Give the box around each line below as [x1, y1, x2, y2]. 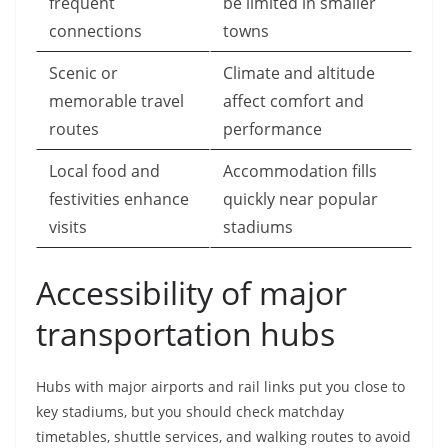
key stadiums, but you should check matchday [36, 402, 344, 422]
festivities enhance [49, 188, 189, 211]
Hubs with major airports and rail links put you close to [36, 377, 405, 397]
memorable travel [49, 90, 184, 113]
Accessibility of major [36, 271, 347, 315]
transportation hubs [36, 312, 335, 356]
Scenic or [49, 62, 118, 85]
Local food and [49, 160, 160, 183]
